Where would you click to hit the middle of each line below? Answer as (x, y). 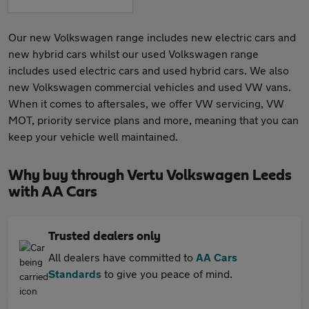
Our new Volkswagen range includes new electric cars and (152, 37)
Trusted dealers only (104, 237)
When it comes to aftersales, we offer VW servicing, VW (146, 103)
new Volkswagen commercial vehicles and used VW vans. (150, 87)
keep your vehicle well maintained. (93, 136)
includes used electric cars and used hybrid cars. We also (149, 70)
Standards (75, 273)
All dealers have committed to (122, 257)
